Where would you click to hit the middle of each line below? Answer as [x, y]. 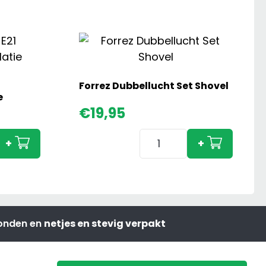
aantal [156, 200]
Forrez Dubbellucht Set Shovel [153, 86]
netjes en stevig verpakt [105, 223]
